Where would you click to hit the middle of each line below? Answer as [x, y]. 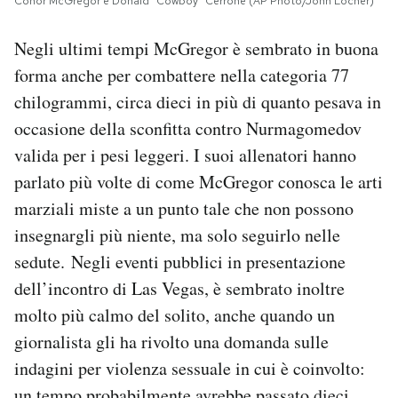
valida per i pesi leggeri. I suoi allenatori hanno [185, 155]
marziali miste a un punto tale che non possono [184, 209]
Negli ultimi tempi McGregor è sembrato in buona [196, 49]
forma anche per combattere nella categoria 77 [182, 76]
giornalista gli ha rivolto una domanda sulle [171, 342]
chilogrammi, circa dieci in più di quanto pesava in [198, 102]
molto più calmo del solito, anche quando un [175, 315]
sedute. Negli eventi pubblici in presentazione [180, 262]
